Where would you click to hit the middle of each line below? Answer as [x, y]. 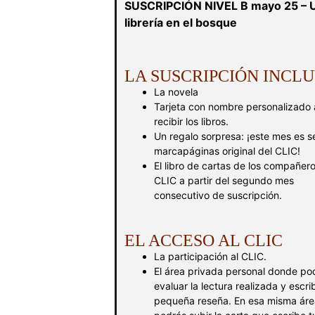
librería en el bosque [181, 22]
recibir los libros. [191, 121]
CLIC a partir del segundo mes [224, 180]
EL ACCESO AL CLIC [204, 240]
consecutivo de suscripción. [218, 195]
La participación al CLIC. [210, 256]
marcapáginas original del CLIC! [227, 151]
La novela [176, 92]
